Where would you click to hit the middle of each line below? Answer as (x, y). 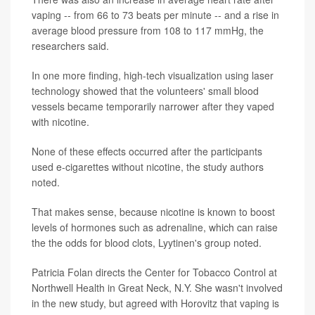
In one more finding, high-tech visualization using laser (153, 75)
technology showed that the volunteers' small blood (145, 90)
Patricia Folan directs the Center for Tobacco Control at (154, 272)
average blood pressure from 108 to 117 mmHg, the (148, 30)
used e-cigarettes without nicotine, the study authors (148, 166)
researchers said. (70, 45)
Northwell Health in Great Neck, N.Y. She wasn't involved (157, 287)
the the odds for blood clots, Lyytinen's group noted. (147, 242)
